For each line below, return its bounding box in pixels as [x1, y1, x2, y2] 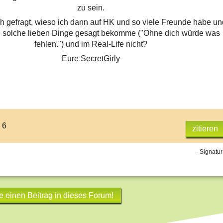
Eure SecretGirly [61, 54, 120, 63]
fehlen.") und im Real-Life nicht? [34, 40, 147, 49]
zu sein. [77, 3, 105, 12]
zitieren [192, 124, 218, 133]
